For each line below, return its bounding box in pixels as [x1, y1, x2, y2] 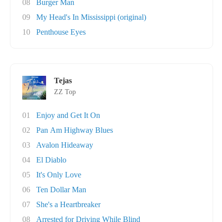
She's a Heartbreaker [36, 200, 101, 209]
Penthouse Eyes [36, 28, 86, 36]
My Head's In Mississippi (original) [36, 13, 146, 21]
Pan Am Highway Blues [36, 126, 113, 134]
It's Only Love [36, 170, 81, 179]
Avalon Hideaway [36, 141, 93, 149]
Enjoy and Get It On [36, 111, 100, 119]
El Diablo [36, 156, 66, 164]
